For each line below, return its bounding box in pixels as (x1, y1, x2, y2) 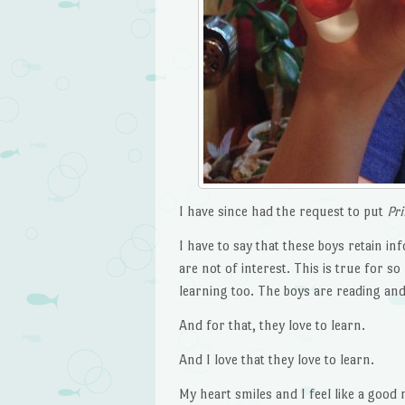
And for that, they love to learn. (178, 317, 365, 333)
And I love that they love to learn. (178, 351, 374, 367)
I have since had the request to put (178, 203, 387, 220)
